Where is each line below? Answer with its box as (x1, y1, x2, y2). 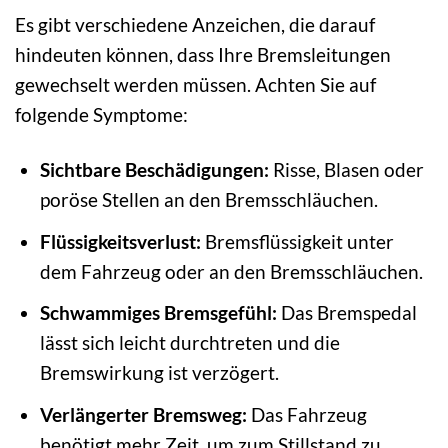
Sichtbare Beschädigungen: (39, 158, 269, 182)
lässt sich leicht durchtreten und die (39, 331, 340, 355)
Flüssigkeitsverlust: (39, 229, 201, 253)
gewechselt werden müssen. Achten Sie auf (15, 73, 376, 97)
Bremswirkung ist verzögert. (39, 361, 279, 385)
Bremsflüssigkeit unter (200, 229, 394, 253)
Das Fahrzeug (246, 402, 367, 426)
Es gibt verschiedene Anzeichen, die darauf (15, 13, 375, 37)
